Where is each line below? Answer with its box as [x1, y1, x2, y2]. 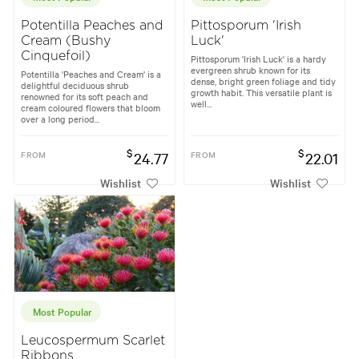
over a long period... [21, 112, 100, 126]
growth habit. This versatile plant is [191, 86, 332, 99]
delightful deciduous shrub [21, 79, 130, 92]
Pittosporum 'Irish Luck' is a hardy [191, 52, 326, 66]
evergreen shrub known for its [191, 63, 310, 77]
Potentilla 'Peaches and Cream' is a [21, 67, 162, 81]
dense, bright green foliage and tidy [191, 75, 336, 88]
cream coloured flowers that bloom [21, 101, 161, 115]
